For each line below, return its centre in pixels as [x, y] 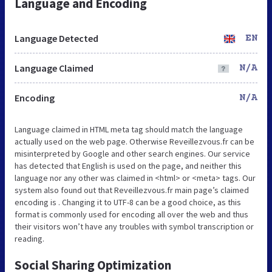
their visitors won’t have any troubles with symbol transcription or [134, 227]
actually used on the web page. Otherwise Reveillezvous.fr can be [134, 142]
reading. [29, 239]
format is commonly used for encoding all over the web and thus [131, 215]
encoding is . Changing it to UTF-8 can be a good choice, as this [128, 202]
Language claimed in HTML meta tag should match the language [129, 130]
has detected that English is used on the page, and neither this [128, 166]
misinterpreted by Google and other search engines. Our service [132, 154]
